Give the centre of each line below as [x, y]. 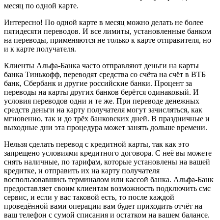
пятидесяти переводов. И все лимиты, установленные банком [108, 31]
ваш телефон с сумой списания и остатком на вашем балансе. [107, 215]
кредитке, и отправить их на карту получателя [82, 170]
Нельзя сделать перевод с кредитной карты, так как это [96, 144]
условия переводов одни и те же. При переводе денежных [102, 101]
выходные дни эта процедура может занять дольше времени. [106, 127]
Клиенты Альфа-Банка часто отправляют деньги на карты [101, 65]
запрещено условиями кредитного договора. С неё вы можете [108, 153]
